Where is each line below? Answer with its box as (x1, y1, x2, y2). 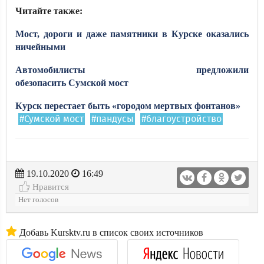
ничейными (15, 42, 65, 52)
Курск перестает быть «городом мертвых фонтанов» (15, 101, 240, 111)
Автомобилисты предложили (15, 65, 249, 75)
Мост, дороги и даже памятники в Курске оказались (15, 29, 249, 39)
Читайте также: (15, 6, 82, 16)
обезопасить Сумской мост (15, 78, 128, 88)
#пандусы (91, 114, 134, 124)
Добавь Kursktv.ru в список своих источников (17, 227, 203, 237)
